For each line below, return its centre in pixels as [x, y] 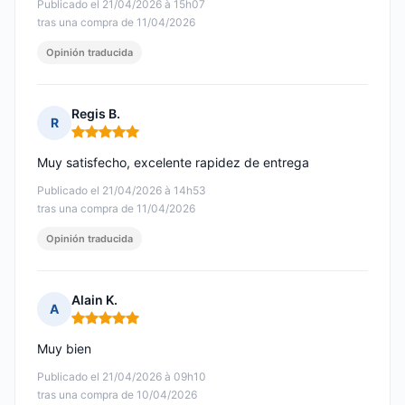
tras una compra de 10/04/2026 [117, 395]
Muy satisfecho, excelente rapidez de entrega [173, 163]
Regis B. [96, 114]
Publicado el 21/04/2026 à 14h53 [122, 191]
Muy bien [64, 349]
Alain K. [94, 300]
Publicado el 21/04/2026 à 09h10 [122, 377]
